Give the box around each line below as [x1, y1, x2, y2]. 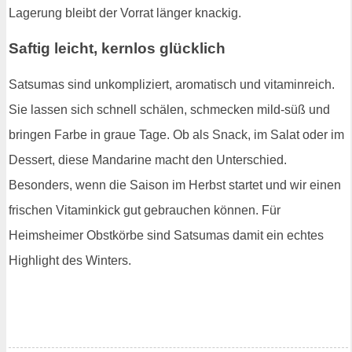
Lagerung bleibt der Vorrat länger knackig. [9, 5, 241, 20]
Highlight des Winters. [9, 254, 131, 268]
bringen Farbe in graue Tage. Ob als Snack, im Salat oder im [9, 128, 344, 142]
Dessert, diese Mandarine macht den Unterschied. [9, 153, 287, 167]
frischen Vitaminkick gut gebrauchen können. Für [9, 203, 280, 218]
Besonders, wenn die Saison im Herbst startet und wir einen [9, 178, 341, 192]
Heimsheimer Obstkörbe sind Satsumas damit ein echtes [9, 229, 324, 243]
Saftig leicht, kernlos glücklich [9, 40, 225, 57]
